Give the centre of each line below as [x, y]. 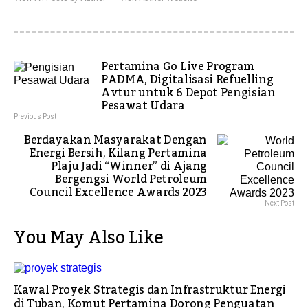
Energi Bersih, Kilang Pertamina [118, 153]
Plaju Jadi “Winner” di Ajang [129, 166]
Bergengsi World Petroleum [131, 179]
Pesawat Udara [143, 106]
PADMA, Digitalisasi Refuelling [187, 80]
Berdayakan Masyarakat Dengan [115, 140]
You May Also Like [89, 238]
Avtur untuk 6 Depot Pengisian [188, 93]
